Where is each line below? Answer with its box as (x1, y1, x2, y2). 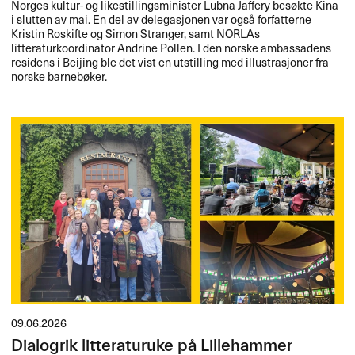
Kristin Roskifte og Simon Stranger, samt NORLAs (11, 25, 261, 43)
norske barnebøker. (11, 67, 108, 86)
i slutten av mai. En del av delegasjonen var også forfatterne (11, 10, 312, 29)
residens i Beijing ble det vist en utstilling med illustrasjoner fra (11, 53, 330, 71)
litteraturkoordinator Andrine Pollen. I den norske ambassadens (11, 39, 332, 57)
